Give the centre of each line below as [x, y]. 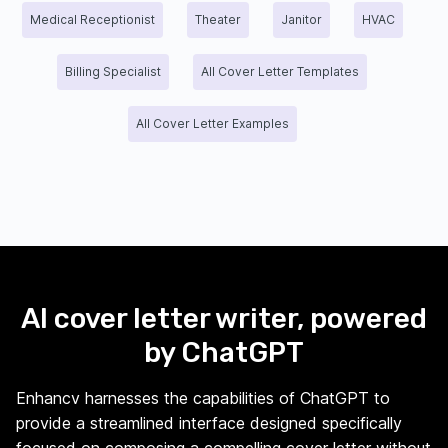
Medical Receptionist [92, 19]
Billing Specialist [113, 71]
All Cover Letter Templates [280, 71]
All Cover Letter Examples [212, 123]
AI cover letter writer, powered [224, 318]
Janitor [301, 19]
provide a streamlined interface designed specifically [209, 423]
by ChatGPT [224, 352]
